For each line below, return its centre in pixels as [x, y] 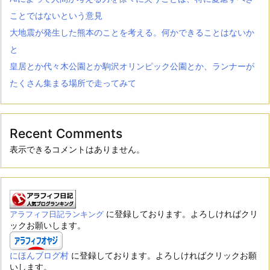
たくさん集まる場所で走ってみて [73, 83]
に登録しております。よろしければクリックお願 [163, 256]
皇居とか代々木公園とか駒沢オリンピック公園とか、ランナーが [132, 66]
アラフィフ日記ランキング [57, 215]
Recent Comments [66, 134]
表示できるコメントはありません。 [77, 149]
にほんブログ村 [39, 256]
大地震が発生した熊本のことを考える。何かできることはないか [132, 33]
